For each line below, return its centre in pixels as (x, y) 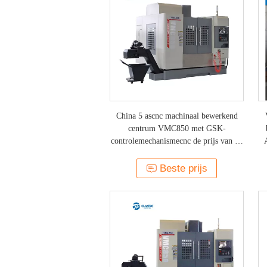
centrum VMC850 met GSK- (177, 128)
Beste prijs (184, 168)
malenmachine (177, 153)
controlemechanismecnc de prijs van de (177, 141)
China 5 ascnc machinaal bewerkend (177, 116)
